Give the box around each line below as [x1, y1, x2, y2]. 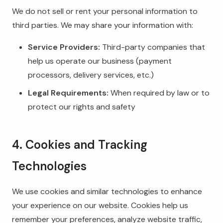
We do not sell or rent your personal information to [12, 6, 198, 16]
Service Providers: [28, 42, 100, 52]
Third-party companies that [100, 42, 205, 52]
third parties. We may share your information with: [12, 20, 193, 30]
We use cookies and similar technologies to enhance [12, 186, 202, 197]
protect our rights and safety [28, 102, 135, 112]
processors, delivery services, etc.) [28, 70, 154, 80]
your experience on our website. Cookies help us [12, 200, 188, 211]
